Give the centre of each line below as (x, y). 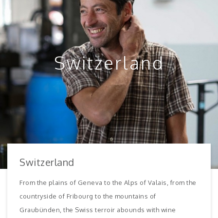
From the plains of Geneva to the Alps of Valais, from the (108, 182)
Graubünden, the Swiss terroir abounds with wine (98, 209)
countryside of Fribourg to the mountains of (88, 196)
